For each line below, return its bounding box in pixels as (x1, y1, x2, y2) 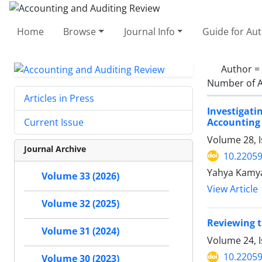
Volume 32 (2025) (42, 197, 119, 211)
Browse (63, 25, 96, 38)
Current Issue (24, 116, 84, 129)
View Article (207, 182, 258, 195)
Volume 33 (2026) (42, 170, 119, 183)
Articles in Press (24, 92, 94, 105)
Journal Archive (24, 143, 86, 155)
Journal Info (123, 25, 175, 38)
